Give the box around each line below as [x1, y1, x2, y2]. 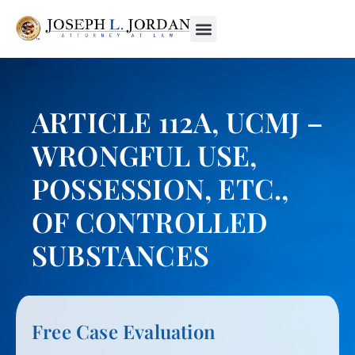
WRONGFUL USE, [32, 136, 258, 174]
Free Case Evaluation [32, 319, 216, 344]
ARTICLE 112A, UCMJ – [32, 103, 324, 140]
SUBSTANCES [32, 236, 209, 273]
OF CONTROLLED [32, 203, 269, 240]
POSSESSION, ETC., [32, 170, 289, 207]
